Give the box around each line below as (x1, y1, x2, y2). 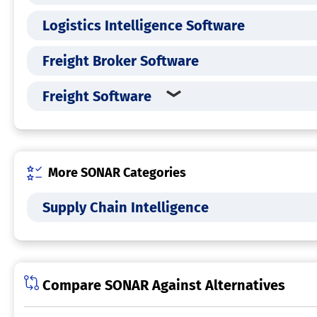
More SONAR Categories (48, 165, 186, 181)
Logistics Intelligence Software (42, 17, 245, 35)
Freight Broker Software (42, 52, 199, 70)
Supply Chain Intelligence (42, 199, 209, 217)
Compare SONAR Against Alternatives (39, 277, 285, 294)
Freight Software (42, 88, 151, 105)
